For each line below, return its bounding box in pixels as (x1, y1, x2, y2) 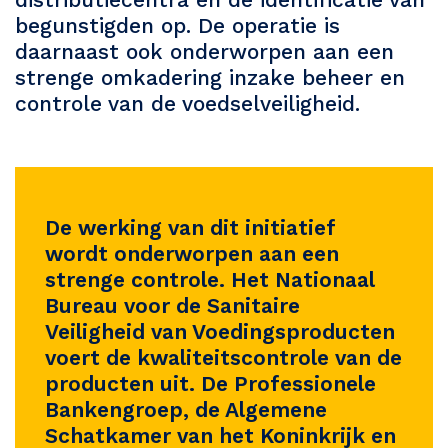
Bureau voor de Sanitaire (45, 292, 300, 318)
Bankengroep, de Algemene (45, 396, 327, 422)
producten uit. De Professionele (45, 370, 376, 396)
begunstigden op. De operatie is (15, 12, 340, 38)
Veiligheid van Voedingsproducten (45, 318, 395, 344)
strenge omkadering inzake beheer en (15, 64, 405, 90)
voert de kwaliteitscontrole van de (45, 344, 402, 370)
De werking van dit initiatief (45, 214, 335, 240)
